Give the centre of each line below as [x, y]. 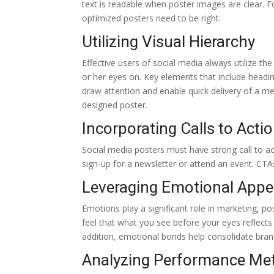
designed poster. [115, 105]
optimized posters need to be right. [152, 18]
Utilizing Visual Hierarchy [169, 41]
